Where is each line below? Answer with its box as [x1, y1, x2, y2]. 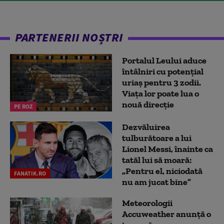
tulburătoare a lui [122, 132, 191, 143]
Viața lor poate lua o [122, 88, 199, 99]
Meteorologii [122, 197, 172, 208]
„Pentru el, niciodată [122, 165, 202, 176]
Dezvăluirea [122, 121, 170, 132]
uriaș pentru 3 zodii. [122, 77, 201, 88]
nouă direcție [122, 99, 174, 110]
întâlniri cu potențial [122, 66, 203, 77]
